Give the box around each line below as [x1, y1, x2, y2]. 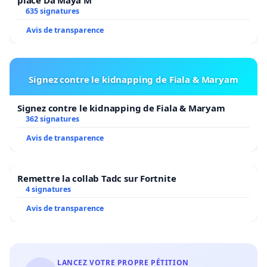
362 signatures [25, 113, 79, 124]
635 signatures [25, 5, 79, 16]
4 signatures [25, 184, 71, 194]
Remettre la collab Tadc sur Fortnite [17, 172, 176, 184]
